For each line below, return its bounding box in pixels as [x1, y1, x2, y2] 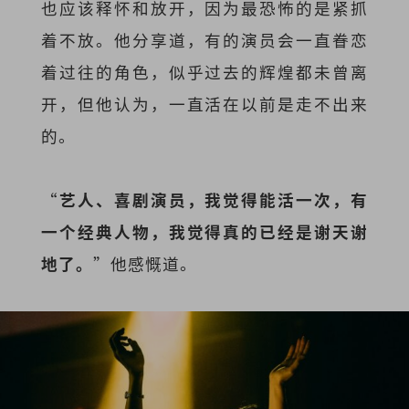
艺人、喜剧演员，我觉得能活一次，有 [58, 188, 369, 212]
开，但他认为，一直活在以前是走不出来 [40, 91, 369, 115]
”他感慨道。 [92, 252, 197, 276]
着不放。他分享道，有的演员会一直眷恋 [40, 27, 369, 51]
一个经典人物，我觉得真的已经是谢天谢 [40, 220, 369, 244]
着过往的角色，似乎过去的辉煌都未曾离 [40, 59, 369, 83]
